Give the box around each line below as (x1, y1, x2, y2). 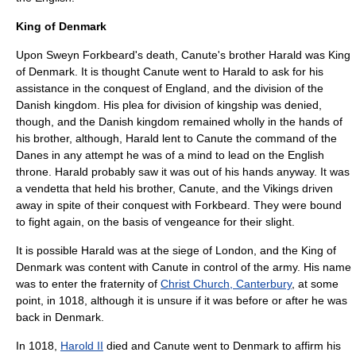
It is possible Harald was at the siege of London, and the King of (16, 244, 336, 257)
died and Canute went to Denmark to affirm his (103, 339, 341, 352)
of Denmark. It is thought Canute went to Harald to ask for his (16, 65, 323, 78)
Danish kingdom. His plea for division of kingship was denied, (16, 99, 322, 111)
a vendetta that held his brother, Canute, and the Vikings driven (16, 182, 333, 195)
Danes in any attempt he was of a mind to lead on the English (16, 149, 324, 161)
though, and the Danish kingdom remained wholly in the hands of (16, 115, 342, 128)
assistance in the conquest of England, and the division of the (16, 82, 323, 95)
